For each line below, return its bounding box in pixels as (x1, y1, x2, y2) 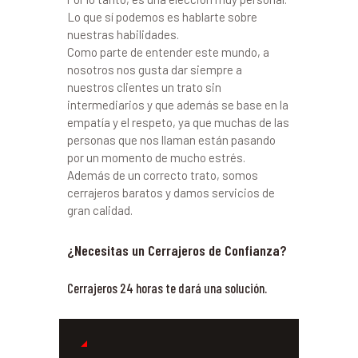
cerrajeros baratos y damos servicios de (67, 185, 275, 201)
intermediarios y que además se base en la (67, 97, 288, 113)
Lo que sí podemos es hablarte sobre (67, 10, 257, 25)
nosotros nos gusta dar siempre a (67, 62, 242, 78)
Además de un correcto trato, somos (67, 168, 258, 183)
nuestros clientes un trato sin (67, 80, 221, 95)
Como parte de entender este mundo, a (67, 45, 269, 60)
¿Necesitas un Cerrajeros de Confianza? (67, 241, 287, 260)
